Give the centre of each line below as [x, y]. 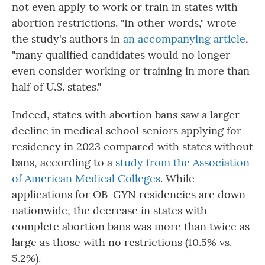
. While [177, 178]
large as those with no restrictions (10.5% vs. [122, 242]
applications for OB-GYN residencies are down [129, 194]
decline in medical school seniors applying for [127, 130]
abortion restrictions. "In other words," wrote [124, 23]
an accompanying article [184, 39]
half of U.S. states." [56, 87]
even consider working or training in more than [131, 71]
